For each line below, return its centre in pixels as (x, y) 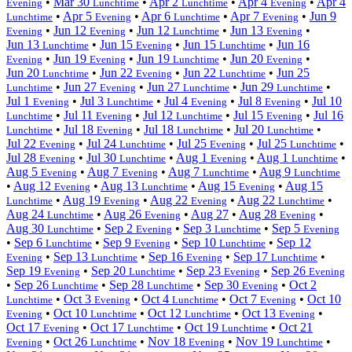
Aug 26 (124, 214)
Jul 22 (23, 143)
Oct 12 (166, 313)
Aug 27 (210, 214)
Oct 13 (260, 313)
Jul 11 (80, 115)
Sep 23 (205, 270)
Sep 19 (25, 270)
